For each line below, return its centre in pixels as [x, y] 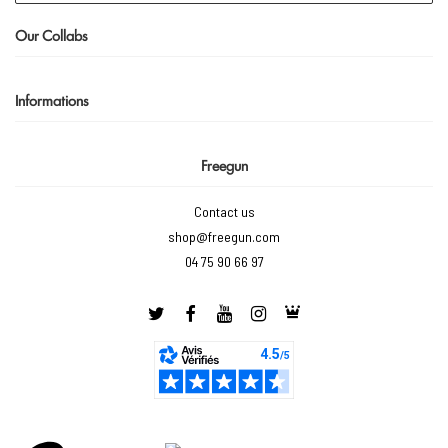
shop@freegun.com [224, 237]
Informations [52, 100]
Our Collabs [51, 35]
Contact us [224, 212]
